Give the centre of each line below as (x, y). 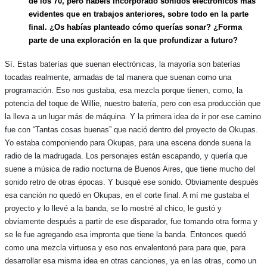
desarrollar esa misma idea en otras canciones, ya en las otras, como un (131, 260)
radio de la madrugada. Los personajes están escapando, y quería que (126, 156)
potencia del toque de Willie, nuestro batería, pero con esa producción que (133, 103)
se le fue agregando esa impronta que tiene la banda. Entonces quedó (125, 234)
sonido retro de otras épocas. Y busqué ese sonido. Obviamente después (132, 182)
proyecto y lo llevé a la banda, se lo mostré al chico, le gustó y (113, 208)
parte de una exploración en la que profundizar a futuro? (133, 41)
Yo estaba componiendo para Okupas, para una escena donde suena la (128, 142)
